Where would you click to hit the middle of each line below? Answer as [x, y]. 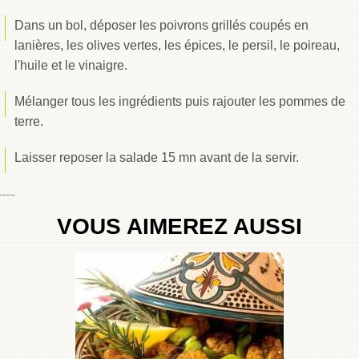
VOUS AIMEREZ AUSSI [179, 227]
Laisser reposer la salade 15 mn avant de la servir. [156, 158]
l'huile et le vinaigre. [72, 66]
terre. [28, 122]
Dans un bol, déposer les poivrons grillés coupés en [161, 26]
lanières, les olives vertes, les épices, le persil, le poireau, [177, 46]
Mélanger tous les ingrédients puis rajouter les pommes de [179, 102]
